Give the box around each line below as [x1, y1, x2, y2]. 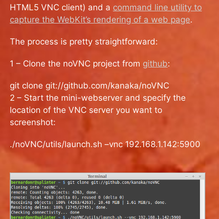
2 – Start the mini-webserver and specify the [10, 92, 186, 103]
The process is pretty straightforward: [10, 36, 158, 46]
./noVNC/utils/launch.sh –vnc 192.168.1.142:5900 [10, 139, 200, 149]
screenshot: [10, 117, 56, 127]
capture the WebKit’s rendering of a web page [10, 14, 190, 24]
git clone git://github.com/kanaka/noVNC [10, 80, 169, 90]
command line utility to [113, 2, 202, 12]
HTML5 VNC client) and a [10, 2, 113, 12]
